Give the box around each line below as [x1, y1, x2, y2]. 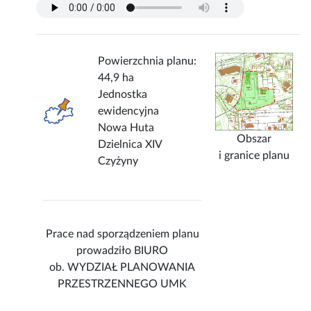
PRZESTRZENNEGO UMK [58, 278, 187, 290]
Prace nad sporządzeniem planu [45, 228, 199, 240]
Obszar [237, 133, 272, 145]
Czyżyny [98, 155, 139, 167]
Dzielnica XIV [98, 139, 162, 151]
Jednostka [98, 89, 148, 101]
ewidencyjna [98, 106, 160, 117]
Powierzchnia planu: [98, 56, 197, 67]
